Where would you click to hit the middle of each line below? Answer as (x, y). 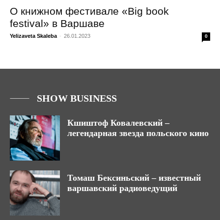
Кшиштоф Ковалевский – (118, 123)
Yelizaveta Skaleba (33, 36)
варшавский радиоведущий (122, 188)
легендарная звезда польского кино (138, 133)
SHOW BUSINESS (77, 98)
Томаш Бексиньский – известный (134, 178)
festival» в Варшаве (57, 23)
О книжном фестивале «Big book (89, 11)
